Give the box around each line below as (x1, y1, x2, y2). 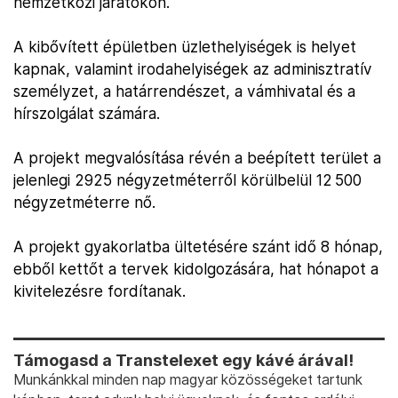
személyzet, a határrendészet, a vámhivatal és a (13, 82, 355, 100)
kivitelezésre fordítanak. (13, 282, 186, 300)
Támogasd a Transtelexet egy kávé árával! (13, 351, 354, 370)
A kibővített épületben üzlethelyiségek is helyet (13, 37, 356, 56)
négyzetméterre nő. (13, 193, 155, 211)
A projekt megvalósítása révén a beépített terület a (13, 148, 381, 167)
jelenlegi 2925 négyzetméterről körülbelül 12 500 (13, 171, 362, 189)
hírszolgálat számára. (13, 104, 160, 123)
